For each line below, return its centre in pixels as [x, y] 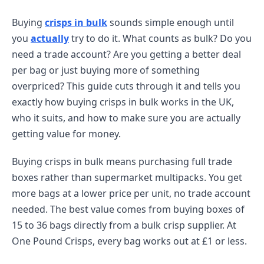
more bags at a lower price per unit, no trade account [131, 193]
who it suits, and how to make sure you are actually [126, 118]
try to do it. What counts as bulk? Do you [160, 38]
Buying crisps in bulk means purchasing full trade [122, 161]
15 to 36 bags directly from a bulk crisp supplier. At [124, 225]
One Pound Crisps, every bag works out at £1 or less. [129, 241]
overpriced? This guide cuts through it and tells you [126, 86]
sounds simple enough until [171, 22]
